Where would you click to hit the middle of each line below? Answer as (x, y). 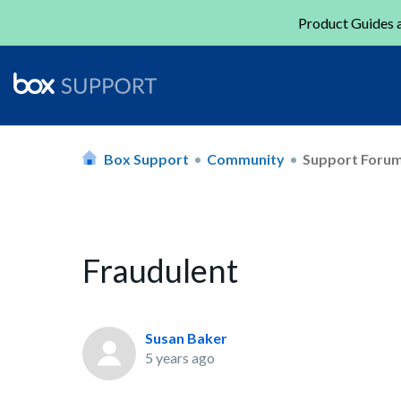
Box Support (146, 158)
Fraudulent (160, 271)
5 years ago (180, 358)
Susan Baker (186, 338)
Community (246, 158)
